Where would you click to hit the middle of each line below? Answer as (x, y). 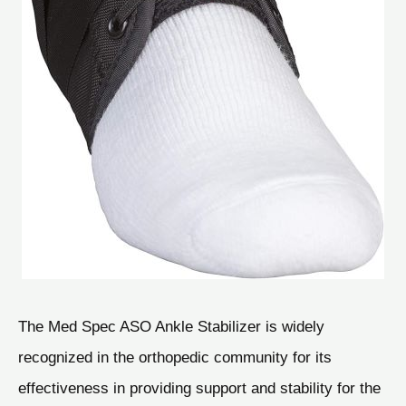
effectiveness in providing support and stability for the (199, 387)
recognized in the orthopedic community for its (175, 357)
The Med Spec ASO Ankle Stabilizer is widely (171, 326)
